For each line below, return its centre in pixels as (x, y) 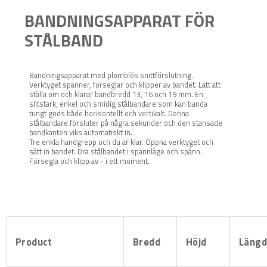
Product (34, 241)
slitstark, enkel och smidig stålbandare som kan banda (118, 103)
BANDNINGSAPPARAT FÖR (119, 20)
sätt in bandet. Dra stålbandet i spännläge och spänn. (116, 151)
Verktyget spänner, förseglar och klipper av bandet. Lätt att (125, 84)
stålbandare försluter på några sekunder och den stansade (126, 122)
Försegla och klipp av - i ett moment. (89, 161)
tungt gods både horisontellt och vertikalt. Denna (109, 113)
